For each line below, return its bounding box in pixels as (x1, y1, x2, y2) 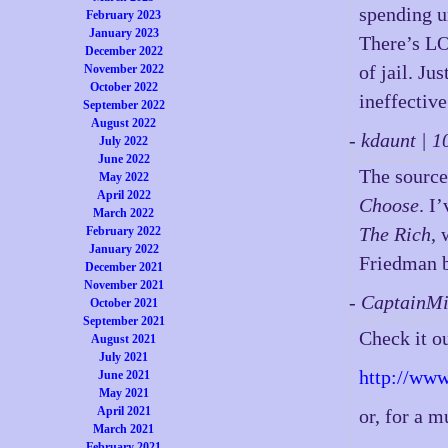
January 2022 (88, 242, 159, 256)
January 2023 (88, 26, 159, 40)
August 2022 (91, 116, 157, 130)
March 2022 (93, 206, 155, 220)
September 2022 (82, 98, 165, 112)
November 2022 (83, 62, 164, 76)
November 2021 (83, 278, 164, 292)
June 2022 (97, 152, 150, 166)
